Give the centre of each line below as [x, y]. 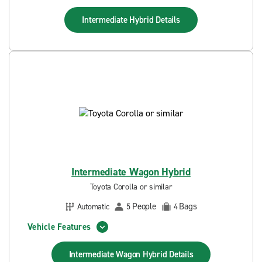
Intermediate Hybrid [119, 20]
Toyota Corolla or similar [131, 187]
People [144, 206]
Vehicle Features [59, 227]
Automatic [93, 206]
